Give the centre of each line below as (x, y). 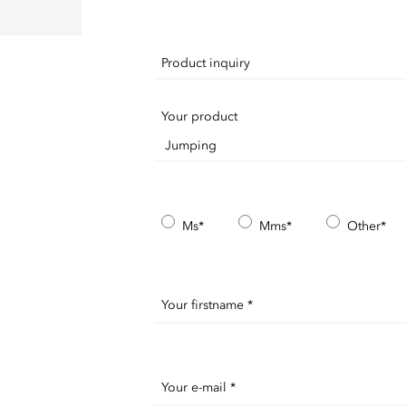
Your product (199, 116)
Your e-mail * (198, 387)
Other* (366, 226)
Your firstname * (207, 305)
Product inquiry (205, 63)
